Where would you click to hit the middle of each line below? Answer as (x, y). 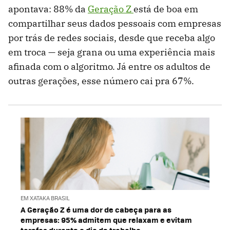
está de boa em (166, 9)
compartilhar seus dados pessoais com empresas (115, 24)
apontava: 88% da (48, 9)
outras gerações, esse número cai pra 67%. (101, 81)
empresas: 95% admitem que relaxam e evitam (106, 219)
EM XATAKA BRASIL (45, 198)
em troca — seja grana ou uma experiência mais (112, 52)
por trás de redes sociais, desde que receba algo (112, 38)
